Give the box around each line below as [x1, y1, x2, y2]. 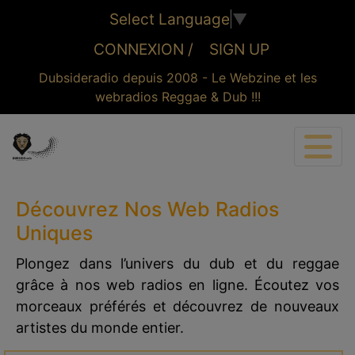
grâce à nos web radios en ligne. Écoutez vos [16, 277, 339, 293]
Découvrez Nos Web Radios [16, 197, 279, 221]
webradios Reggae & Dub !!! [94, 89, 261, 105]
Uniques [16, 221, 93, 245]
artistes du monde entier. [16, 319, 184, 336]
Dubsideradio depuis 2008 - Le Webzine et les [38, 70, 317, 86]
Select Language [109, 10, 230, 29]
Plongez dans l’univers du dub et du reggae [16, 255, 339, 272]
